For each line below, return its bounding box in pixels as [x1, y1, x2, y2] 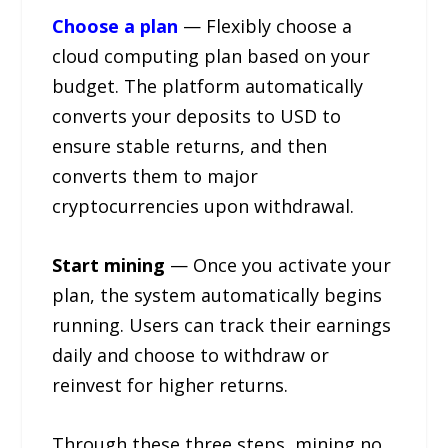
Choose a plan [52, 14, 184, 39]
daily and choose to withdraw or [52, 343, 330, 368]
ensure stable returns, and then [52, 134, 328, 159]
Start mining [52, 253, 166, 278]
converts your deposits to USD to [52, 104, 342, 129]
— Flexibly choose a [183, 14, 353, 39]
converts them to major [52, 164, 259, 189]
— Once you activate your [165, 253, 392, 278]
